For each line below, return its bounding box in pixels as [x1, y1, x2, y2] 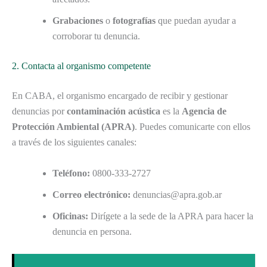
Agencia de [182, 106, 226, 117]
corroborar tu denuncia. [52, 31, 140, 42]
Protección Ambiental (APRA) [12, 122, 135, 132]
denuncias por [12, 106, 67, 117]
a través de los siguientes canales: [12, 137, 136, 148]
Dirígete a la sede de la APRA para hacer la [88, 210, 253, 221]
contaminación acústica [67, 106, 160, 117]
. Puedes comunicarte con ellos [135, 122, 250, 132]
